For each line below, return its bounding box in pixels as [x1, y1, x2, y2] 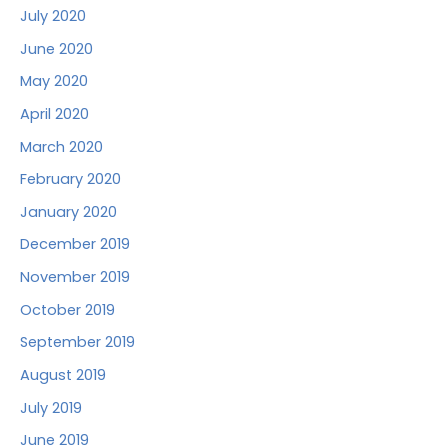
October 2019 [20, 299, 115, 320]
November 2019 [20, 267, 130, 288]
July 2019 [20, 397, 82, 418]
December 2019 [20, 234, 130, 255]
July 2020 [20, 5, 86, 26]
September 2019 [20, 332, 135, 353]
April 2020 [20, 103, 89, 124]
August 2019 [20, 365, 106, 386]
